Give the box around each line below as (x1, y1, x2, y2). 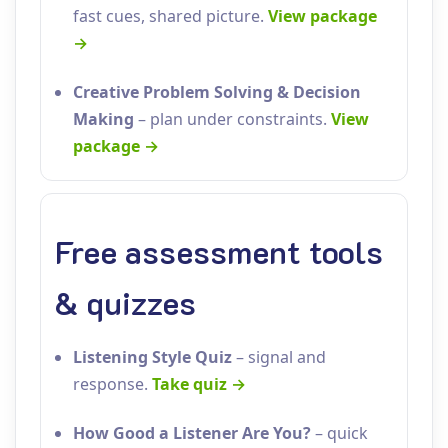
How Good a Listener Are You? (73, 422, 311, 444)
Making (73, 108, 134, 130)
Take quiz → (152, 373, 246, 395)
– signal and (232, 346, 326, 368)
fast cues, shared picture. (73, 5, 268, 27)
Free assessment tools (55, 230, 383, 272)
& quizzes (55, 281, 196, 323)
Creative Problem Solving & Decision (73, 81, 361, 103)
